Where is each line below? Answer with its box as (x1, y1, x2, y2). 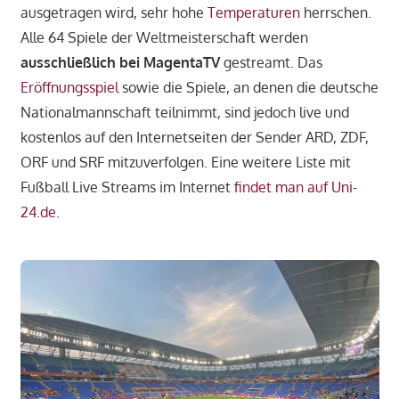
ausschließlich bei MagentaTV (20, 53, 220, 71)
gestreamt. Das (219, 53, 322, 71)
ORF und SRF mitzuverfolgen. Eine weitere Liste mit (20, 152, 351, 171)
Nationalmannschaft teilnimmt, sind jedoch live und (20, 102, 349, 121)
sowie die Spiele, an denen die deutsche (118, 77, 379, 96)
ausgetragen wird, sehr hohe (20, 3, 208, 21)
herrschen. (299, 3, 371, 21)
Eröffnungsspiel (20, 77, 118, 96)
